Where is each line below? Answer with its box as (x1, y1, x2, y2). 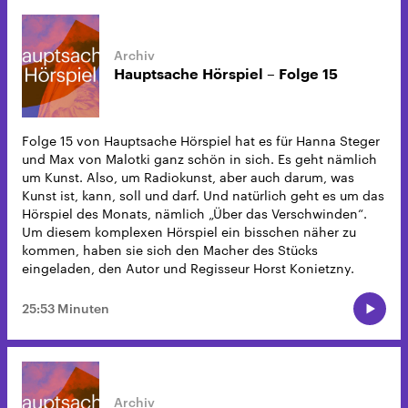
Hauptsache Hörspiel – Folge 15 (114, 67, 338, 83)
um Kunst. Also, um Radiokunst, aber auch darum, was (22, 168, 354, 185)
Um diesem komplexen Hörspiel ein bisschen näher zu (22, 223, 356, 240)
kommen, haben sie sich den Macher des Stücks (22, 241, 318, 258)
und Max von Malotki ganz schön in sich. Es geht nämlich (22, 150, 377, 167)
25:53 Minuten (22, 300, 109, 316)
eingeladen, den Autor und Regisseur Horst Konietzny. (22, 260, 354, 276)
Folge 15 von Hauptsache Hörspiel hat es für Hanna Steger (22, 132, 380, 148)
